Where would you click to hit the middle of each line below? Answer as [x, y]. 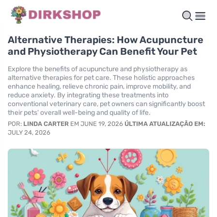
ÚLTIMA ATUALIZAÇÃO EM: [165, 124]
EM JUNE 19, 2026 [97, 124]
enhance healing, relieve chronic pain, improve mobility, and [99, 87]
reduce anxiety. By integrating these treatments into [88, 95]
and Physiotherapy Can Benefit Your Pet [102, 52]
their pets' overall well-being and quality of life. [79, 113]
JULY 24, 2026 [29, 133]
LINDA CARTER [46, 124]
